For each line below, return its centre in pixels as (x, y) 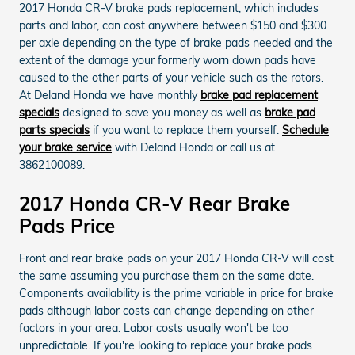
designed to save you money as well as (162, 112)
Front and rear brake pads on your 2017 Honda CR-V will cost (176, 258)
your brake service (65, 147)
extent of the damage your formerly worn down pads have (168, 60)
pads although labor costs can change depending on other (166, 310)
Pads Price (67, 225)
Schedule (305, 130)
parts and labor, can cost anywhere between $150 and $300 (173, 25)
